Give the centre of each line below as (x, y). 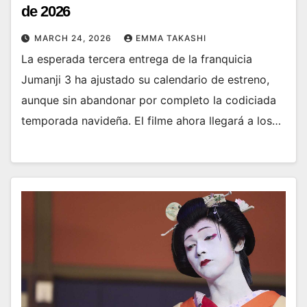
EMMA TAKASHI (171, 38)
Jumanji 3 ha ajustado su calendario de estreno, (145, 80)
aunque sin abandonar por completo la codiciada (149, 100)
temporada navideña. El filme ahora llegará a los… (151, 121)
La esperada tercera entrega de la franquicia (137, 59)
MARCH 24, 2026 (74, 38)
